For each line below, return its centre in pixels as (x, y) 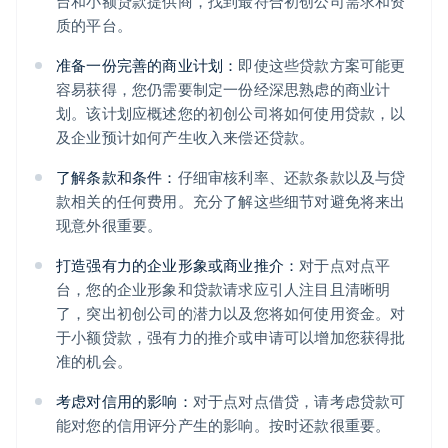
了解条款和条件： (117, 177)
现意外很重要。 (109, 225)
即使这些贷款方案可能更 (322, 65)
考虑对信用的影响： (124, 401)
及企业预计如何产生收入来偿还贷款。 (185, 137)
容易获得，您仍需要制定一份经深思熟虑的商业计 (223, 89)
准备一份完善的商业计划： (147, 65)
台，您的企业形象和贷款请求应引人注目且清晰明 (223, 289)
